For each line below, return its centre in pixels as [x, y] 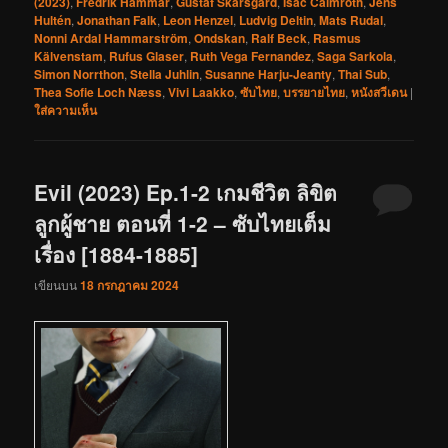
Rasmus [337, 37]
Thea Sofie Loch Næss [98, 91]
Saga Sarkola [355, 55]
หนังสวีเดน [379, 91]
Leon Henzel [198, 19]
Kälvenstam [69, 55]
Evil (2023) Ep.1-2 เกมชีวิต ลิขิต [186, 191]
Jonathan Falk [117, 19]
